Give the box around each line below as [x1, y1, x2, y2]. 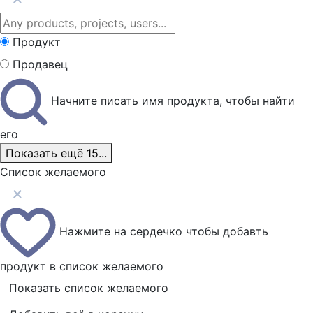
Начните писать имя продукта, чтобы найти [48, 94, 295, 108]
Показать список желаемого [9, 281, 168, 296]
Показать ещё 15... [6, 145, 107, 160]
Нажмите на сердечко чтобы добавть [56, 224, 268, 239]
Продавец [13, 57, 68, 71]
